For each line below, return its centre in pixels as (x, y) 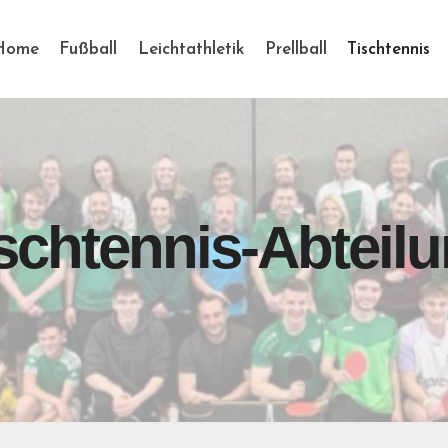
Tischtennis (389, 49)
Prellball (295, 49)
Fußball (88, 49)
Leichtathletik (191, 49)
